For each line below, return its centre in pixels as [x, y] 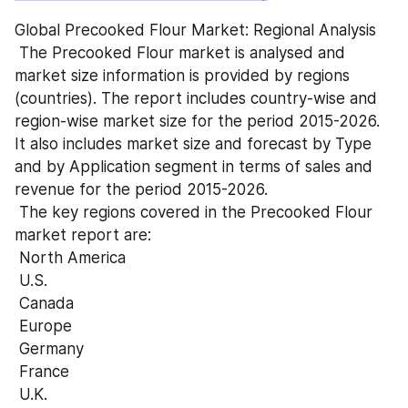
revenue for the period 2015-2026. [141, 189]
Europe [46, 326]
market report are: [83, 235]
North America [72, 257]
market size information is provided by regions [182, 75]
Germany [51, 348]
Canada [46, 303]
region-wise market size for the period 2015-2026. [197, 121]
